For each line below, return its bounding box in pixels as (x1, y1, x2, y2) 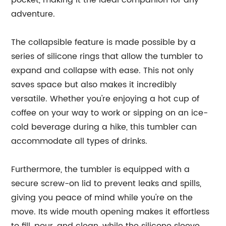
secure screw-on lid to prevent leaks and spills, (11, 177, 202, 190)
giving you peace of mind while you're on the (11, 191, 193, 204)
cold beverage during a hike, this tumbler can (11, 121, 197, 134)
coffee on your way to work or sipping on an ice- (11, 106, 208, 120)
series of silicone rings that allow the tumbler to (11, 50, 203, 63)
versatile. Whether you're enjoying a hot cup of (11, 92, 200, 105)
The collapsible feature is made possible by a (11, 36, 196, 49)
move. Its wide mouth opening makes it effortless (11, 205, 210, 218)
